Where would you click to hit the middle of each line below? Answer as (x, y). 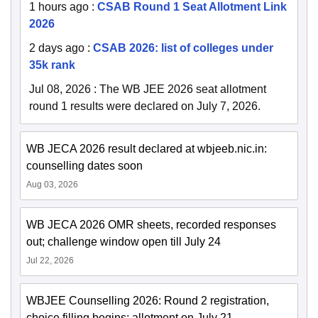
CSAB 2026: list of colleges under (183, 48)
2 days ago (57, 48)
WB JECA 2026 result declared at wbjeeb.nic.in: (147, 148)
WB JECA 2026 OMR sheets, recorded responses (151, 224)
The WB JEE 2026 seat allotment (183, 89)
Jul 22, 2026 (50, 260)
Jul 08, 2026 (60, 89)
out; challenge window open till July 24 (124, 241)
